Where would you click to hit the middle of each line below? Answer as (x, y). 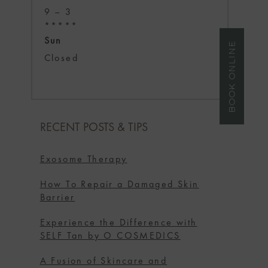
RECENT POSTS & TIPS (94, 128)
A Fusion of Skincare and (103, 262)
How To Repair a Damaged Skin (119, 185)
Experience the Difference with (118, 223)
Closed (61, 59)
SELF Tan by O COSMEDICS (110, 237)
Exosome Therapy (83, 160)
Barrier (57, 198)
